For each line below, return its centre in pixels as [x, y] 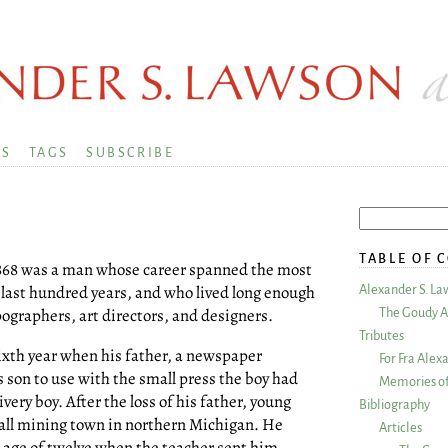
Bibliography [394, 404]
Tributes [381, 335]
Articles [400, 427]
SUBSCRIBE [130, 152]
